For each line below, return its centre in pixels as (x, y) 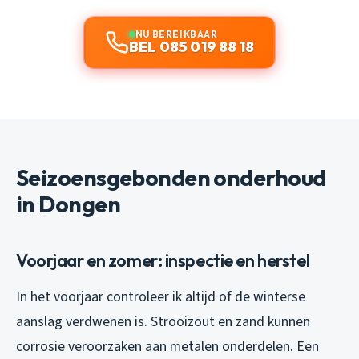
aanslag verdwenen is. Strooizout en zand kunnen (163, 321)
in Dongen (68, 204)
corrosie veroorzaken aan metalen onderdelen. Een (167, 346)
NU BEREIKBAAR (176, 34)
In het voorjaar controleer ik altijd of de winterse (161, 296)
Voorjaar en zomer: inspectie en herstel (163, 260)
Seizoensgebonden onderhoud (171, 177)
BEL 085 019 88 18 (192, 46)
